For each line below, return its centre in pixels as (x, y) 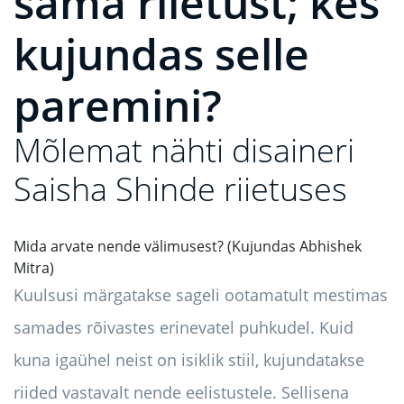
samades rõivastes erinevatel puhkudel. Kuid (184, 327)
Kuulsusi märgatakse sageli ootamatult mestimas (201, 295)
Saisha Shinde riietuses (180, 189)
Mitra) (34, 268)
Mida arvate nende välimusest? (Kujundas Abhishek (188, 246)
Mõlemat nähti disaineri (184, 150)
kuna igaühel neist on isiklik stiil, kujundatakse (189, 360)
